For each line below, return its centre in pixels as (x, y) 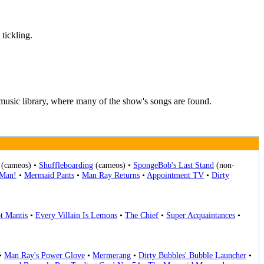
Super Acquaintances (201, 215)
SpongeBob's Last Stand (174, 165)
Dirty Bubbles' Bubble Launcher (192, 255)
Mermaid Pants (49, 175)
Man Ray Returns (111, 175)
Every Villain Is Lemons (76, 215)
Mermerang (112, 255)
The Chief (142, 215)
